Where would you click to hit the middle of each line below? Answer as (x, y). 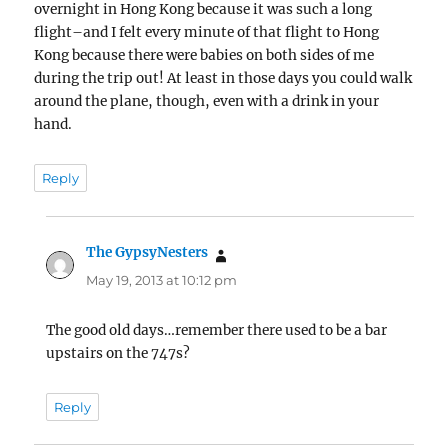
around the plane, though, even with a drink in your (207, 102)
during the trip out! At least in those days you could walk (223, 79)
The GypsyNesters (147, 252)
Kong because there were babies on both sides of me (204, 56)
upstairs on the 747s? (118, 353)
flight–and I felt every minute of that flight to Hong (207, 33)
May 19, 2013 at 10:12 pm (162, 279)
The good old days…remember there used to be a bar (217, 330)
